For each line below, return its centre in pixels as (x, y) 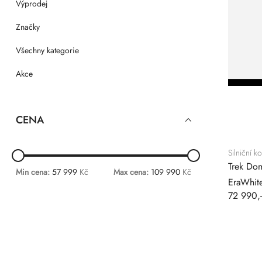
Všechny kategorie (47, 50)
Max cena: (131, 172)
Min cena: (32, 172)
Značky (27, 27)
